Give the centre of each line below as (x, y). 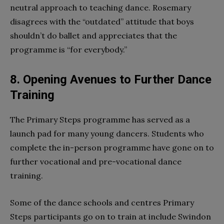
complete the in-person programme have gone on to (112, 147)
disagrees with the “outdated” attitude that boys (102, 21)
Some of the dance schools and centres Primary (102, 202)
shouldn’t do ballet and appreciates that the (93, 35)
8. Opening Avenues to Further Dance (111, 79)
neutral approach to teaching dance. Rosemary (100, 7)
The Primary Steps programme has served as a (100, 119)
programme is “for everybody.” (68, 49)
